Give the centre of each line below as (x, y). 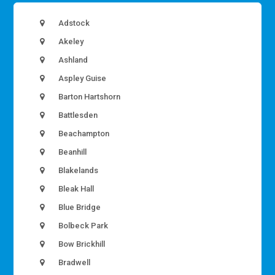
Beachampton (83, 134)
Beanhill (72, 152)
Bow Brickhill (81, 244)
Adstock (73, 23)
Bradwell (74, 263)
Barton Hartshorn (89, 97)
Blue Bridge (79, 207)
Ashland (72, 60)
